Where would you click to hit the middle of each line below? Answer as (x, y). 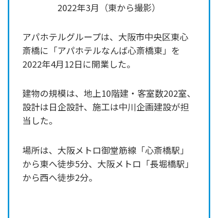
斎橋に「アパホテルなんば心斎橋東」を (101, 50)
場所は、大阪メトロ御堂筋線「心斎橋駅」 (106, 150)
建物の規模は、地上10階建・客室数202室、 (109, 93)
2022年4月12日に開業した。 (79, 64)
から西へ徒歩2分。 (60, 177)
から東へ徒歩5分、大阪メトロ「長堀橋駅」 (108, 163)
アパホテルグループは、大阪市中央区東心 (105, 36)
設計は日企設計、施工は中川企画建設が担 (106, 107)
